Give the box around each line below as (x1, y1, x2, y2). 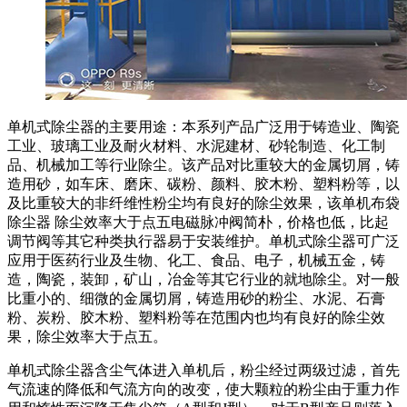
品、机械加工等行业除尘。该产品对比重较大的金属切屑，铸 (7, 157, 400, 173)
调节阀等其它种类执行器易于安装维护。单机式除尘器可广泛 (7, 233, 400, 249)
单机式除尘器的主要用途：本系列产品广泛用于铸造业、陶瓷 (7, 119, 400, 134)
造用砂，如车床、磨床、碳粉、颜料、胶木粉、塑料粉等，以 (7, 176, 400, 192)
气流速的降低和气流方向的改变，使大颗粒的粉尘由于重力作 (7, 382, 400, 397)
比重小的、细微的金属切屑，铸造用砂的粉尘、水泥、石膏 (7, 291, 385, 306)
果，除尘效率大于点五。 (7, 329, 167, 344)
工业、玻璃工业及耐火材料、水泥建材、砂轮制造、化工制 (7, 138, 385, 154)
